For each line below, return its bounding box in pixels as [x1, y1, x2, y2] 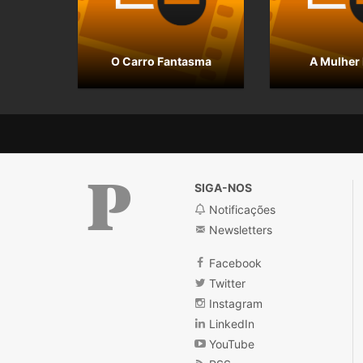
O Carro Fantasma [110, 54, 211, 69]
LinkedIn [206, 317, 255, 331]
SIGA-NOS [194, 181, 253, 195]
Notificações [206, 203, 276, 217]
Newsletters [206, 223, 273, 237]
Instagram [206, 297, 263, 311]
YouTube [206, 337, 255, 352]
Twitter [206, 276, 246, 291]
